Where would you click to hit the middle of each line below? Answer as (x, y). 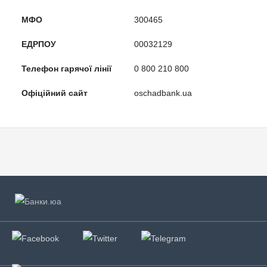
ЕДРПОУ (39, 44)
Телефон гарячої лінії (66, 69)
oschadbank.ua (163, 93)
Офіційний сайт (55, 93)
